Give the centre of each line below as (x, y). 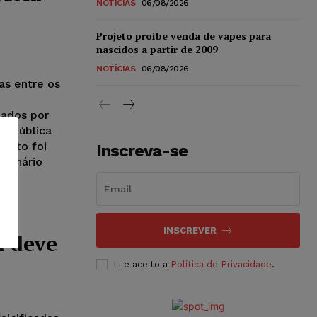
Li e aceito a (142, 264)
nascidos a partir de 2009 (157, 49)
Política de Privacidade (221, 264)
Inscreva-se (142, 150)
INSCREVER (190, 230)
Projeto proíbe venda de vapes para (184, 35)
